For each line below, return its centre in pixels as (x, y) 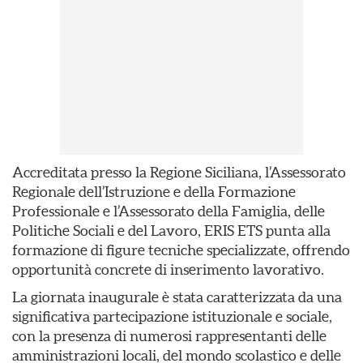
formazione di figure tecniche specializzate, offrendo (181, 250)
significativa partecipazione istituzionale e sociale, (172, 316)
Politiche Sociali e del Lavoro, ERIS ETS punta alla (171, 231)
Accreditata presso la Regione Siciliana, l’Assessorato (179, 172)
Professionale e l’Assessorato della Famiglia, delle (169, 211)
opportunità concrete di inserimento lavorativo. (168, 269)
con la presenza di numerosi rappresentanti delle (169, 336)
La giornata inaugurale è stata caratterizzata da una (177, 297)
